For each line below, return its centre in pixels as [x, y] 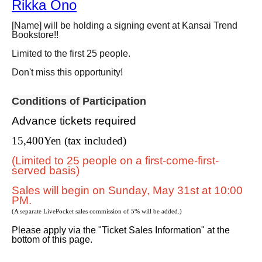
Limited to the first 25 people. [71, 54]
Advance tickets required [74, 121]
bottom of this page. [52, 239]
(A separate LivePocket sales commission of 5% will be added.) [97, 211]
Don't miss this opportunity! [67, 72]
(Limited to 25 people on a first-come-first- [115, 161]
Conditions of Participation [79, 101]
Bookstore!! [35, 35]
